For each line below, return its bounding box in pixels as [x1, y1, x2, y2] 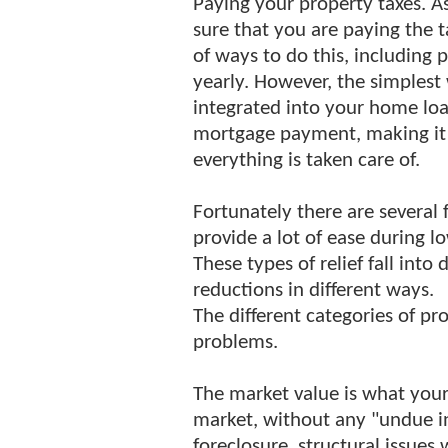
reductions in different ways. [193, 280, 434, 301]
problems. [193, 332, 278, 353]
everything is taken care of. [193, 150, 420, 171]
